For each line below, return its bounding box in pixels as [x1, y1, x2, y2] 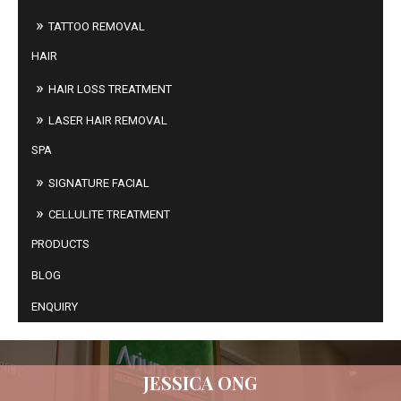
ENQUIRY [31, 300, 78, 313]
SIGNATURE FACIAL [48, 176, 149, 190]
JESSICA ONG [143, 371, 258, 396]
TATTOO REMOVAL [48, 20, 145, 33]
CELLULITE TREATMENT [48, 208, 170, 221]
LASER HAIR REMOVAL [48, 114, 167, 127]
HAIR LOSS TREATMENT [48, 82, 172, 96]
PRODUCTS [31, 237, 90, 251]
